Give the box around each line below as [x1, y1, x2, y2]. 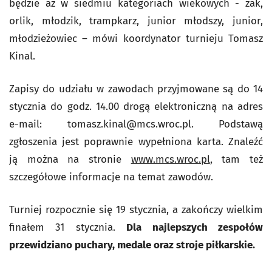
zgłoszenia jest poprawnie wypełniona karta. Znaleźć [9, 135, 263, 148]
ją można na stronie [9, 153, 131, 166]
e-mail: [9, 118, 67, 131]
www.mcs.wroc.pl [131, 153, 210, 166]
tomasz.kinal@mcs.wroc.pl [67, 118, 191, 131]
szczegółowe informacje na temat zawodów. [9, 171, 213, 183]
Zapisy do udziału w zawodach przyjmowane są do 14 [9, 83, 263, 95]
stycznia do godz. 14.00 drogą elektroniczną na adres [9, 100, 263, 113]
